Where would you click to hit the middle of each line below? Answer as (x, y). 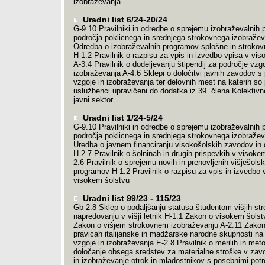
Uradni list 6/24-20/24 (124, 20)
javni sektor (93, 100)
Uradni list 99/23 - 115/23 (130, 198)
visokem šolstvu (101, 180)
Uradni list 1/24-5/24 (121, 118)
